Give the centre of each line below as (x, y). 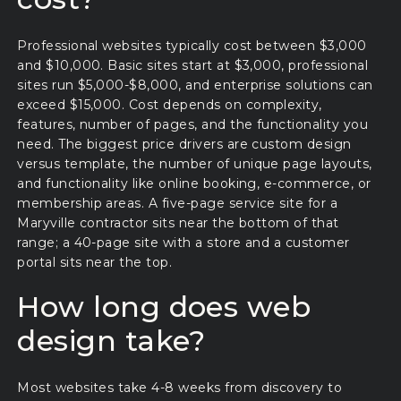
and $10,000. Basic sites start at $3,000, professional (193, 66)
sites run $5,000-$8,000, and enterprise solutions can (195, 85)
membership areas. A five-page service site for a (178, 204)
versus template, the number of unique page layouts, (195, 164)
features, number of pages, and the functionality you (193, 125)
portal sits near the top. (95, 263)
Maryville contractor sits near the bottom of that (178, 223)
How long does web (164, 306)
